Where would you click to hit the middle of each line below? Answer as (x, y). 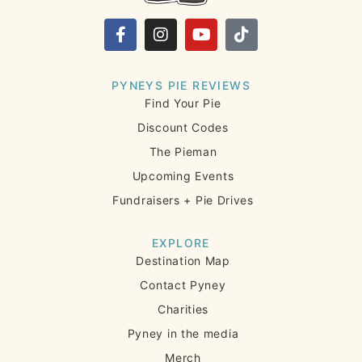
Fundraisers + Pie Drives (183, 200)
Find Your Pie (183, 103)
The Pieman (183, 152)
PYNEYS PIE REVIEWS (181, 86)
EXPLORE (181, 243)
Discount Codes (183, 128)
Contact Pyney (183, 285)
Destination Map (183, 261)
